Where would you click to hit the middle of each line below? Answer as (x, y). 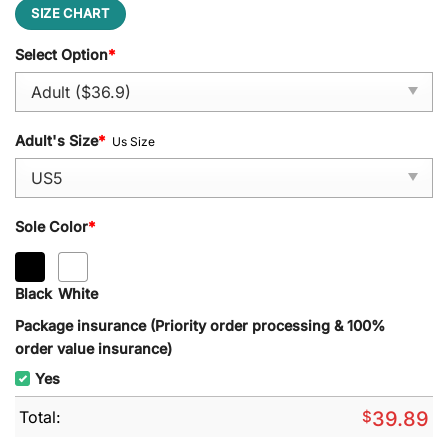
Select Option (61, 55)
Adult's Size (56, 141)
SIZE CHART (70, 13)
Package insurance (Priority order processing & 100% (200, 325)
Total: (40, 416)
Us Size (134, 142)
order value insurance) (93, 348)
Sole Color (51, 227)
